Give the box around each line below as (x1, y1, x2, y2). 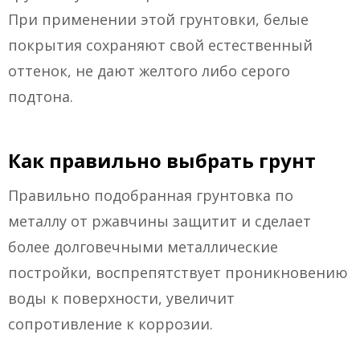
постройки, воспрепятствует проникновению (8, 263, 348, 283)
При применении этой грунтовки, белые (8, 10, 309, 30)
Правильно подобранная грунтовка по (8, 186, 293, 206)
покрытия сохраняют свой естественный (8, 35, 313, 55)
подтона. (8, 87, 73, 107)
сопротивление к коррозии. (8, 314, 213, 334)
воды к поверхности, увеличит (8, 288, 235, 309)
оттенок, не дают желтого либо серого (8, 61, 290, 81)
